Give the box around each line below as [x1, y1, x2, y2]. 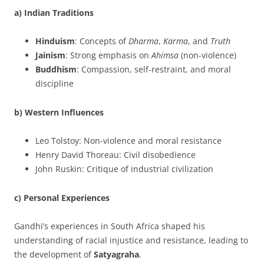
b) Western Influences [14, 106, 104, 118]
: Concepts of [75, 35, 128, 47]
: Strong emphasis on [65, 49, 151, 61]
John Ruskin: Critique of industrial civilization [35, 163, 213, 174]
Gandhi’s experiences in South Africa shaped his [14, 220, 205, 232]
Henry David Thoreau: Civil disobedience [35, 148, 196, 160]
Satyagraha [94, 248, 139, 260]
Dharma [128, 35, 159, 47]
